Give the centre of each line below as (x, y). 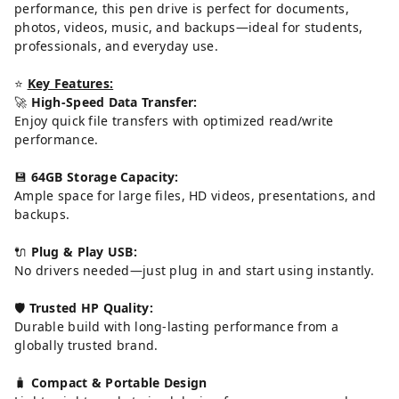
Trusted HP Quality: (91, 307)
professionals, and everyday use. (116, 45)
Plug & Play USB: (84, 251)
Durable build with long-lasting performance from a (176, 326)
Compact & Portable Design (119, 382)
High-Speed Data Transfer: (114, 102)
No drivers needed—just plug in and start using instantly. (194, 270)
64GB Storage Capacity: (105, 176)
